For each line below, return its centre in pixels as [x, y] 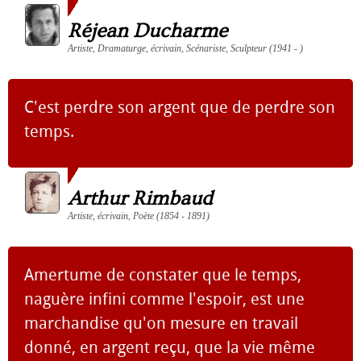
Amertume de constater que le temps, [163, 274]
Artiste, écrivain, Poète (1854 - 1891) [139, 216]
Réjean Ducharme [147, 31]
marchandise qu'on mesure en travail [161, 323]
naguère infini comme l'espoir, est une [164, 299]
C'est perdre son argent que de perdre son [180, 107]
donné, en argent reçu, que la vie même [170, 347]
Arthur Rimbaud [140, 198]
